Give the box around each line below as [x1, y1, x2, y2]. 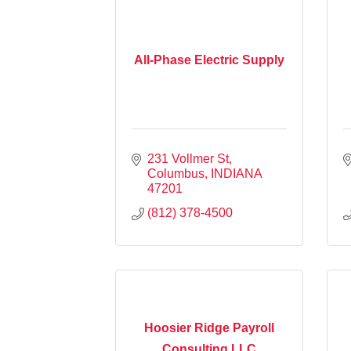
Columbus [147, 166, 204, 180]
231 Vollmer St [147, 151, 229, 165]
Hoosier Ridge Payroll [144, 321, 274, 335]
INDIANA [211, 166, 262, 180]
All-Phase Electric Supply [134, 52, 284, 67]
